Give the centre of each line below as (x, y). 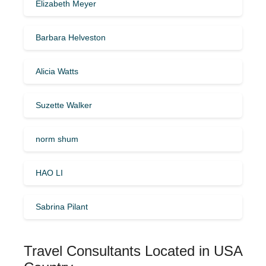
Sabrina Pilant (62, 206)
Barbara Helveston (71, 37)
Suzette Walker (64, 105)
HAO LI (49, 172)
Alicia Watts (57, 71)
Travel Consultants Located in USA (133, 251)
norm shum (57, 139)
